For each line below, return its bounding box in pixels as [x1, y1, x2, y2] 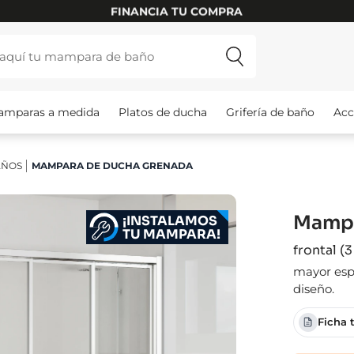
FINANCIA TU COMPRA [111, 3, 243, 18]
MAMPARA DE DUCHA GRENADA [32, 159, 193, 171]
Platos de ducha [119, 104, 207, 119]
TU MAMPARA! [122, 225, 220, 243]
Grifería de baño [226, 104, 314, 119]
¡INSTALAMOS [122, 212, 217, 229]
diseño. [292, 281, 334, 296]
